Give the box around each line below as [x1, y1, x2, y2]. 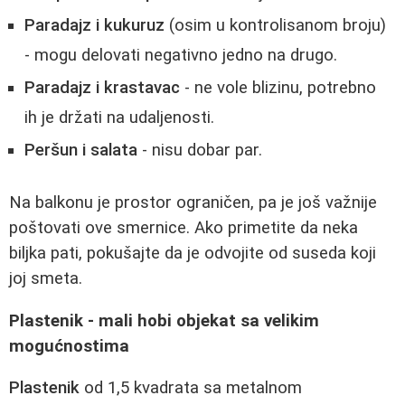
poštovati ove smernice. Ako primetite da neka [9, 217, 358, 238]
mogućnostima [9, 335, 129, 356]
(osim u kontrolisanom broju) [165, 15, 386, 36]
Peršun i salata [24, 140, 137, 161]
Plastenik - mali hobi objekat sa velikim [9, 310, 319, 331]
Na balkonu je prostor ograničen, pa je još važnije [9, 192, 377, 212]
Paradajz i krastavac [24, 78, 180, 99]
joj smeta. [9, 268, 82, 288]
